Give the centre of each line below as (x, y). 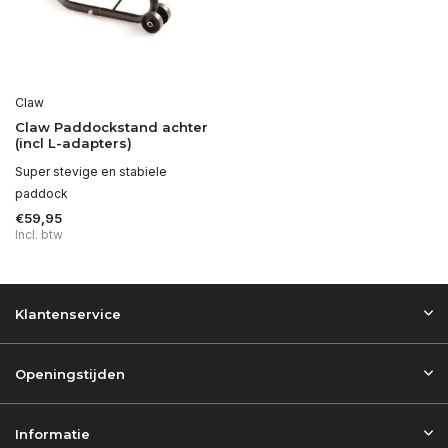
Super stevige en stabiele (91, 171)
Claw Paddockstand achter (111, 126)
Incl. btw (39, 234)
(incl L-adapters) (73, 142)
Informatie (52, 434)
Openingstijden (70, 374)
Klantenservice (68, 314)
